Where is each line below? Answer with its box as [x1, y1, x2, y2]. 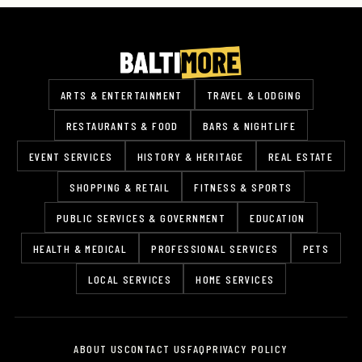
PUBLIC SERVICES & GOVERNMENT [57, 211, 226, 225]
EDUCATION [250, 211, 305, 225]
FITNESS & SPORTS [194, 180, 293, 195]
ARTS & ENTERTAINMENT [60, 88, 183, 103]
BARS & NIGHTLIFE [202, 119, 297, 133]
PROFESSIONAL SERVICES [151, 242, 279, 256]
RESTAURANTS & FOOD [65, 119, 179, 133]
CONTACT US [124, 342, 187, 356]
